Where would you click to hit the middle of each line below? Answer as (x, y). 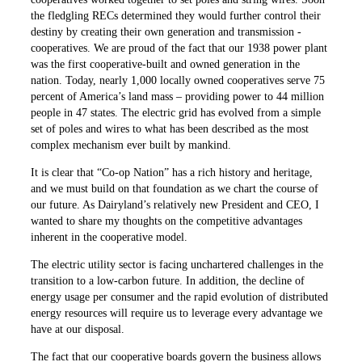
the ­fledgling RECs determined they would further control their (176, 16)
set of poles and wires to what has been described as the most (170, 129)
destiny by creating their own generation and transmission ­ (166, 32)
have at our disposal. (78, 330)
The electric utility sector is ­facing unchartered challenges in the (177, 265)
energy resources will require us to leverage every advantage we (177, 314)
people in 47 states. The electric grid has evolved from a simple (176, 113)
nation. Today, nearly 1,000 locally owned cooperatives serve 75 (178, 81)
